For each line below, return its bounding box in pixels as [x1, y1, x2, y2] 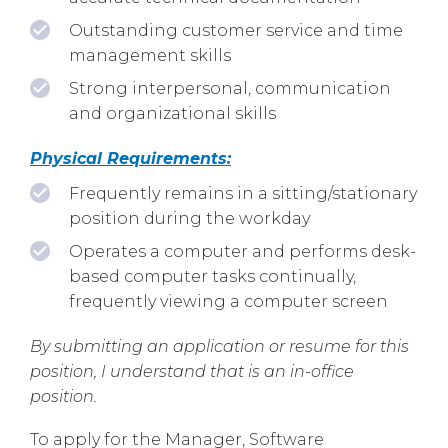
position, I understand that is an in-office [30, 361, 354, 381]
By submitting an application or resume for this [30, 336, 409, 356]
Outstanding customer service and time [69, 20, 403, 40]
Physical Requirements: [30, 148, 231, 168]
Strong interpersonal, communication [69, 78, 391, 98]
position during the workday [69, 208, 310, 228]
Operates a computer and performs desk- [69, 241, 416, 261]
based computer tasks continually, [69, 266, 356, 286]
